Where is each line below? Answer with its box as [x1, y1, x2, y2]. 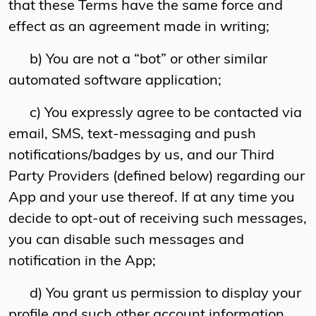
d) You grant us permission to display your [8, 287, 301, 302]
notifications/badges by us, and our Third [8, 149, 274, 164]
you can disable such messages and [8, 233, 244, 248]
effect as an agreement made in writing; [8, 20, 269, 35]
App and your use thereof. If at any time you [8, 191, 295, 206]
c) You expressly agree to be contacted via [8, 107, 302, 121]
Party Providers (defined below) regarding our [8, 170, 305, 185]
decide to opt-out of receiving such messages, [8, 212, 307, 227]
